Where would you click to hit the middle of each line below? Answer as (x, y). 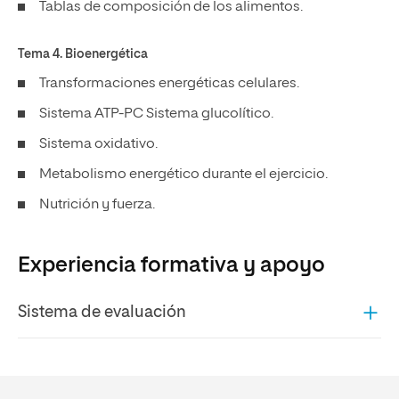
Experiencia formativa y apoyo (171, 265)
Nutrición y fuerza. (98, 205)
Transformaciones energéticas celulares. (171, 84)
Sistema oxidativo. (100, 144)
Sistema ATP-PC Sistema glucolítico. (158, 114)
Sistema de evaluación (102, 312)
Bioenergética (106, 54)
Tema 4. (40, 54)
